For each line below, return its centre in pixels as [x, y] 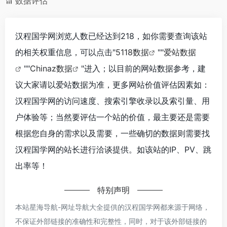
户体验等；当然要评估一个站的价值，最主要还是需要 [112, 117]
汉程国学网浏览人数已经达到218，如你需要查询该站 [111, 36]
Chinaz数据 [51, 68]
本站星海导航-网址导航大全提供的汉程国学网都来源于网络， [112, 207]
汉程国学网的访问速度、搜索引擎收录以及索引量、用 [112, 101]
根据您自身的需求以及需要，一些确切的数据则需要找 [112, 133]
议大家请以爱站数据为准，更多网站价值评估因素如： [112, 84]
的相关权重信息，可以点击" [65, 52]
